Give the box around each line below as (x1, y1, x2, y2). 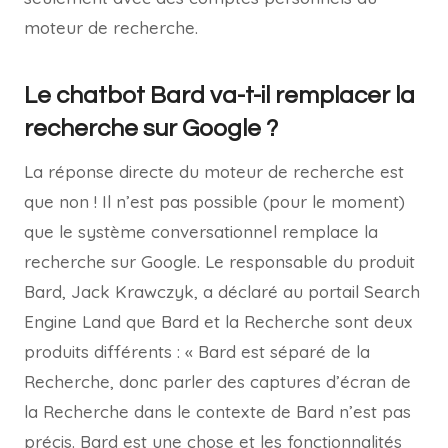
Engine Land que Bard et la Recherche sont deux (24, 311, 412, 333)
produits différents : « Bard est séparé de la (24, 341, 370, 363)
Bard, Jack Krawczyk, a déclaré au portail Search (24, 281, 420, 303)
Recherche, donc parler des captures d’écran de (24, 371, 411, 393)
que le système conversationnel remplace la (24, 221, 378, 243)
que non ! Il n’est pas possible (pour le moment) (24, 191, 405, 213)
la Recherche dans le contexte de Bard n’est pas (24, 401, 411, 423)
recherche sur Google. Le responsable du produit (24, 251, 415, 273)
